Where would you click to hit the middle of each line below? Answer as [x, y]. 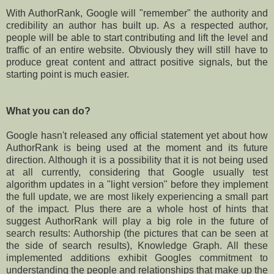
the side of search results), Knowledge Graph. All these [137, 245]
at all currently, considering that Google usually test [137, 172]
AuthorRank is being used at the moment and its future [137, 147]
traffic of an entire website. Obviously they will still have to [137, 50]
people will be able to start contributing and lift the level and [137, 37]
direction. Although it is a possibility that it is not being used [137, 160]
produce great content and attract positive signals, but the [137, 62]
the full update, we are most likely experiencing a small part [137, 196]
